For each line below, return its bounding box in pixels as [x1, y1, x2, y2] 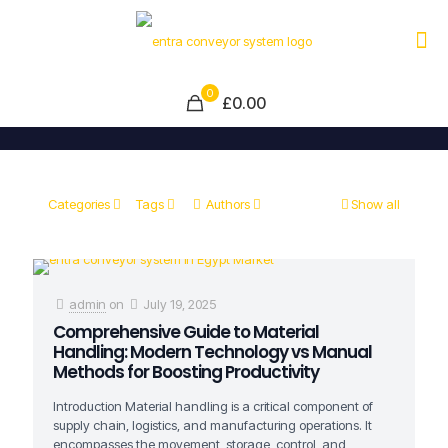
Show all [351, 196, 400, 212]
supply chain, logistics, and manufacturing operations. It [53, 417, 372, 433]
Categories [48, 196, 110, 212]
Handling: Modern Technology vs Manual [53, 340, 372, 364]
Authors [206, 196, 250, 212]
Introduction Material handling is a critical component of [53, 398, 373, 414]
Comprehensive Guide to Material [53, 320, 319, 344]
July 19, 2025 [143, 296, 216, 312]
